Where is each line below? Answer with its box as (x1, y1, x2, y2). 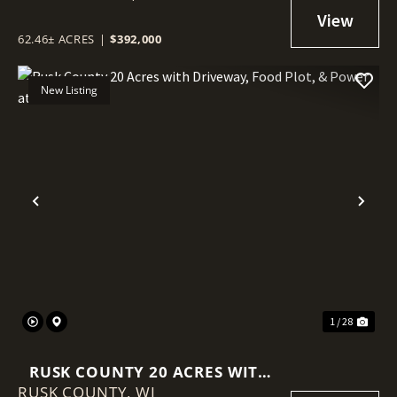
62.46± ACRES (18, 31, 95, 47)
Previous (35, 201, 112, 230)
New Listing (41, 82, 97, 97)
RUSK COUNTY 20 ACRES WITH (28, 362, 271, 382)
